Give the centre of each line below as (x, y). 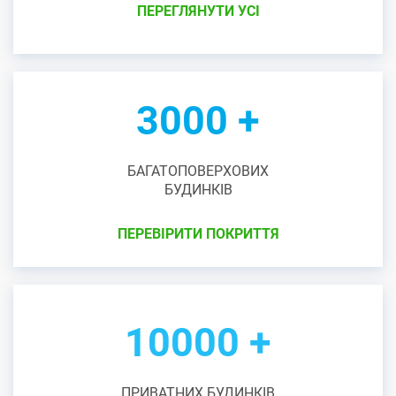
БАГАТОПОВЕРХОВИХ (198, 171)
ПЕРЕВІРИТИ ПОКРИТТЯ (198, 233)
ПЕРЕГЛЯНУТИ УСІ (198, 11)
